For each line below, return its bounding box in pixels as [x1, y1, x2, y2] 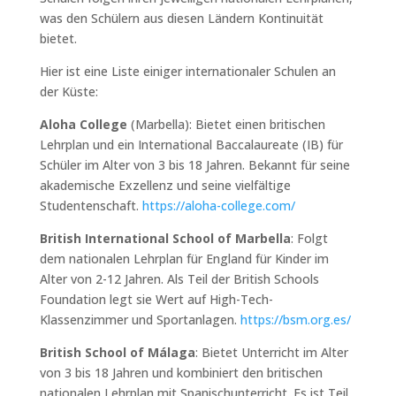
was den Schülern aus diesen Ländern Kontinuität [39, 9, 324, 27]
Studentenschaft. [39, 196, 142, 214]
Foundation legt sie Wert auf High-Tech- [39, 290, 273, 308]
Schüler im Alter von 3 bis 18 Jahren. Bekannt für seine [39, 156, 350, 173]
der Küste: [39, 82, 98, 100]
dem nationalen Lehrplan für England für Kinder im [39, 249, 329, 267]
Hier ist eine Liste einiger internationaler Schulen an [39, 62, 336, 80]
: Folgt [290, 229, 328, 247]
